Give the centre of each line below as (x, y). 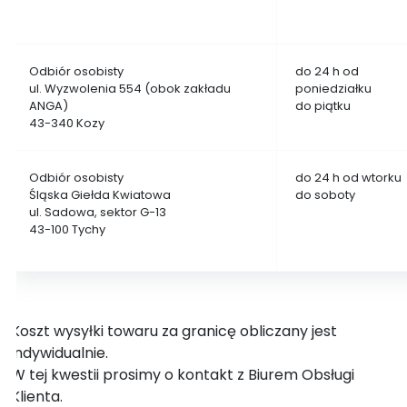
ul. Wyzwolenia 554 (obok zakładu (130, 89)
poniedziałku (333, 89)
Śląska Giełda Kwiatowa (100, 195)
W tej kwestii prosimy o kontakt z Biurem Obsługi (183, 375)
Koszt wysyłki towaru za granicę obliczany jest (174, 331)
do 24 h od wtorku (348, 178)
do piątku (323, 106)
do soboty (325, 195)
